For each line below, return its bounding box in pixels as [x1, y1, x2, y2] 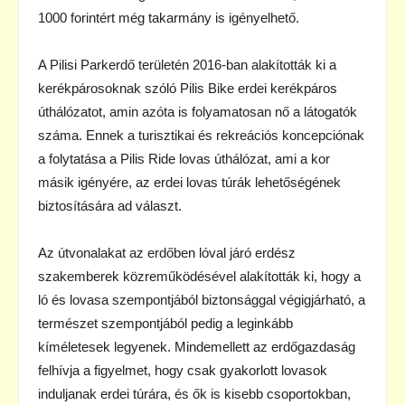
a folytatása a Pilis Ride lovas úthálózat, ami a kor [38, 150, 330, 166]
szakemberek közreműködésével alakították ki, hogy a [38, 268, 361, 284]
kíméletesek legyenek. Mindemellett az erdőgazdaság [38, 338, 355, 354]
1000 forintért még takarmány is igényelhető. [38, 9, 299, 25]
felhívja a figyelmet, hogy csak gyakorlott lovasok [38, 362, 327, 378]
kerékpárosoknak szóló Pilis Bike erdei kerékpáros [38, 80, 337, 96]
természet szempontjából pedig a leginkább [38, 315, 293, 331]
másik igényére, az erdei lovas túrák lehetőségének [38, 174, 341, 190]
